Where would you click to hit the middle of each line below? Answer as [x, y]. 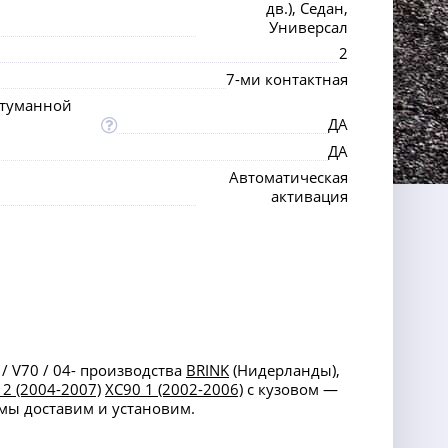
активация [309, 196]
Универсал [308, 27]
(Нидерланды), [284, 370]
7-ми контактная [287, 79]
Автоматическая [288, 177]
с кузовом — [290, 389]
